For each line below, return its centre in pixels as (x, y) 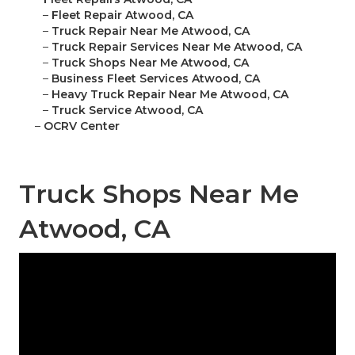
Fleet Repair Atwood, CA (122, 15)
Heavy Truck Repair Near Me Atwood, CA (170, 95)
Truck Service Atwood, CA (127, 111)
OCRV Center (82, 126)
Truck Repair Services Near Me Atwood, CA (177, 47)
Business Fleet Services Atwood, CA (156, 79)
